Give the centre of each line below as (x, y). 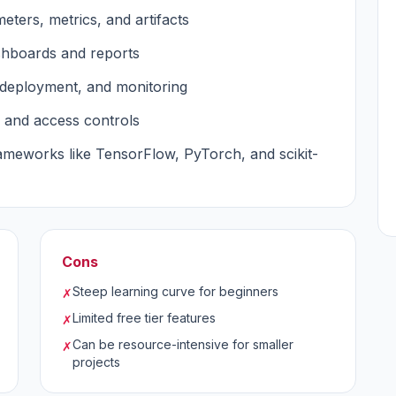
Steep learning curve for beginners (176, 291)
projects (97, 362)
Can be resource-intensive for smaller (183, 344)
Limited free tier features (145, 318)
